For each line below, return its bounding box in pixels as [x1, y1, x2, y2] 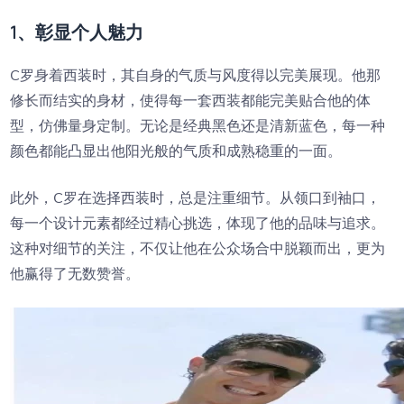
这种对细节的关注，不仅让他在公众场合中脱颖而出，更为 [10, 239, 386, 257]
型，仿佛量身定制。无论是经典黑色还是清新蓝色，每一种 [10, 116, 386, 134]
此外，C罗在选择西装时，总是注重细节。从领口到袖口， [10, 188, 381, 207]
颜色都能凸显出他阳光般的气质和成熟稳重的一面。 [10, 142, 343, 160]
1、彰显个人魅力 [10, 20, 144, 44]
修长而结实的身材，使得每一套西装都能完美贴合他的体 [10, 91, 372, 109]
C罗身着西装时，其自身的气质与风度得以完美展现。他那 [10, 66, 381, 84]
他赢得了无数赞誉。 [10, 264, 141, 282]
